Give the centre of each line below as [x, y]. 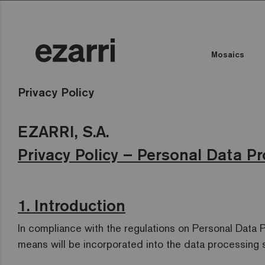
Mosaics [228, 54]
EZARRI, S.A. [63, 131]
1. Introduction [72, 205]
